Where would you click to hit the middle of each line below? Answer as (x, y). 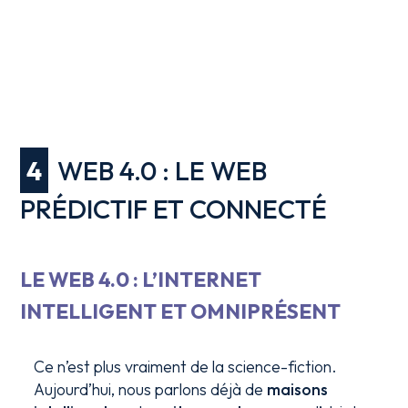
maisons (298, 389)
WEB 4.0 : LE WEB (163, 170)
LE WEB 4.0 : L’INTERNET (141, 280)
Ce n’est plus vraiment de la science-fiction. (186, 367)
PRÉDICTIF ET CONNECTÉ (174, 209)
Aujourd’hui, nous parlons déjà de (151, 389)
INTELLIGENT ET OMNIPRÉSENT (181, 311)
